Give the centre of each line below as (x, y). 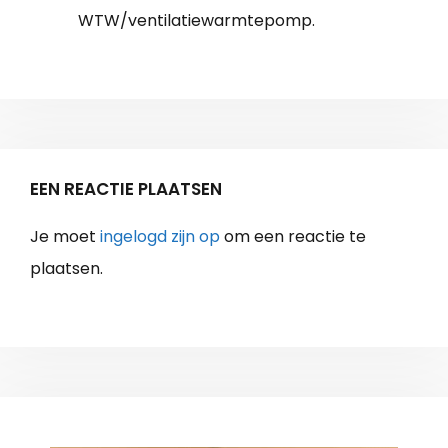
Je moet (65, 237)
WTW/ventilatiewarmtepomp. (196, 21)
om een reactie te (293, 237)
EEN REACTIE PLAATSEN (126, 189)
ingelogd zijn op (160, 237)
